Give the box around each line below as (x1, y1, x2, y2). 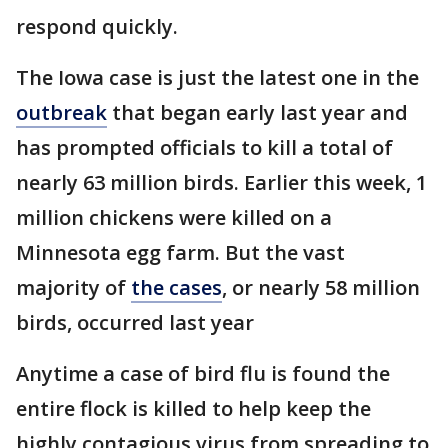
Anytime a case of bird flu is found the (16, 360, 390, 387)
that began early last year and (107, 99, 408, 126)
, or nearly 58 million (222, 274, 420, 301)
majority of (16, 274, 131, 301)
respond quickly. (16, 13, 178, 40)
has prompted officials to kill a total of (16, 134, 393, 161)
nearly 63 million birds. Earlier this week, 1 (16, 169, 427, 196)
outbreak (16, 99, 107, 126)
